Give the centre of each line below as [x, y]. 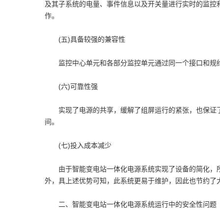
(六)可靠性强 [71, 86]
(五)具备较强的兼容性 [85, 39]
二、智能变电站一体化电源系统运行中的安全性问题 [131, 204]
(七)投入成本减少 [78, 145]
